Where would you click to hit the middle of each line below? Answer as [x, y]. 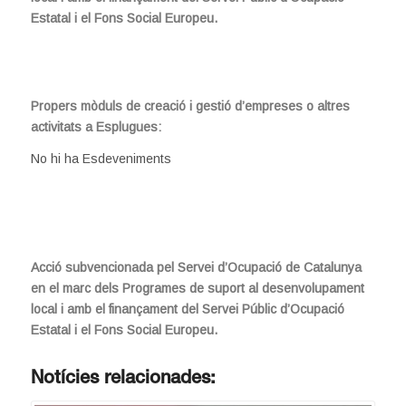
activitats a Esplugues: [96, 127]
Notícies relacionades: [123, 379]
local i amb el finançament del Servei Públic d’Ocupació [187, 309]
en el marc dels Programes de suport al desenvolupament [197, 288]
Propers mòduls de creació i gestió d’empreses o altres [190, 106]
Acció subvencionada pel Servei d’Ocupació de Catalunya [196, 267]
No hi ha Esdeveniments [101, 158]
